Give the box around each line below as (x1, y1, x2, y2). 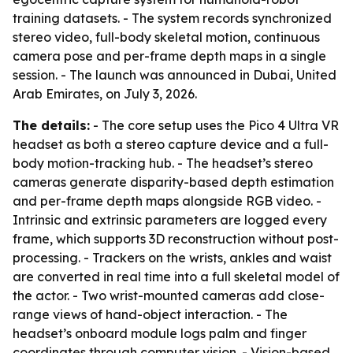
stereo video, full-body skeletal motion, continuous (13, 29, 320, 45)
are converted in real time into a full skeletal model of (13, 269, 340, 284)
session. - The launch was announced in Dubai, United (13, 67, 336, 83)
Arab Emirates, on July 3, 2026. (13, 86, 197, 102)
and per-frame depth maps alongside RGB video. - (13, 193, 321, 209)
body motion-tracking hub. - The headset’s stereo (13, 155, 313, 171)
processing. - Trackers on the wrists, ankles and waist (13, 250, 332, 266)
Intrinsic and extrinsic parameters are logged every (13, 212, 327, 228)
